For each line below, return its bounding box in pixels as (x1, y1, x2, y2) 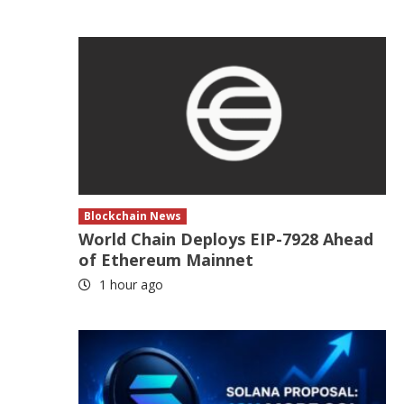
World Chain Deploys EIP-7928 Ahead (78, 228, 374, 250)
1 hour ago (96, 276, 164, 293)
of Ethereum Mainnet (78, 249, 254, 271)
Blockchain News (84, 208, 182, 224)
